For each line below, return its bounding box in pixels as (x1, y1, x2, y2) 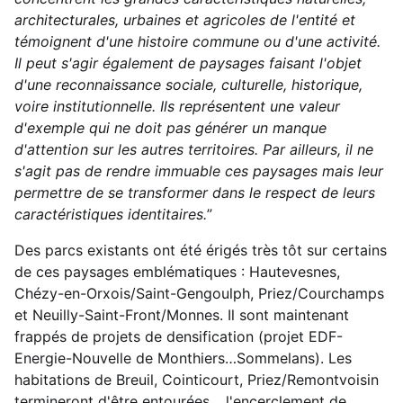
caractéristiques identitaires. (14, 204, 207, 223)
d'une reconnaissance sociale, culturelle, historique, (14, 75, 363, 94)
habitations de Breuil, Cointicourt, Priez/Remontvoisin (14, 370, 379, 389)
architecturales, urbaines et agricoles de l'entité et (14, 10, 355, 29)
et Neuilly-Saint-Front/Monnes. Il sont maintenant (14, 305, 349, 324)
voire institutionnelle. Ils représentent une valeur (14, 96, 340, 115)
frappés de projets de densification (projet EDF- (14, 327, 343, 345)
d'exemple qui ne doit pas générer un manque (14, 118, 327, 137)
